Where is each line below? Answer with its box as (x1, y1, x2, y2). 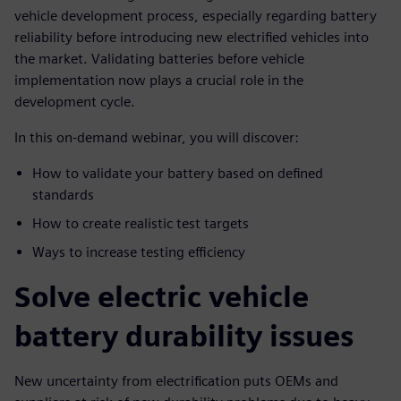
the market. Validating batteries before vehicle (14, 50, 304, 68)
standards (32, 186, 94, 204)
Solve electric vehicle (14, 279, 309, 315)
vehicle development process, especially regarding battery (14, 7, 377, 25)
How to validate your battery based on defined (32, 165, 323, 183)
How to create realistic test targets (32, 215, 249, 233)
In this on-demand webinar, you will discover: (14, 129, 299, 147)
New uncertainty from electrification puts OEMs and (14, 372, 338, 390)
